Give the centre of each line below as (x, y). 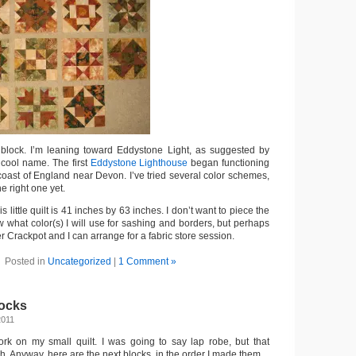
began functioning (229, 163)
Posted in (26, 261)
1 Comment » (147, 261)
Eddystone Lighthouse (139, 163)
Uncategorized (79, 261)
